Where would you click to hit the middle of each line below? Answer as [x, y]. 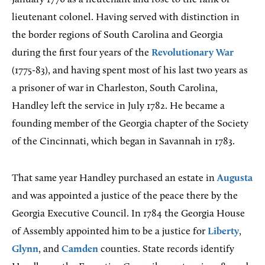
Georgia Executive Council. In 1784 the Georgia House [128, 214]
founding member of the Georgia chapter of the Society [130, 124]
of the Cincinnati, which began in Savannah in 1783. [123, 141]
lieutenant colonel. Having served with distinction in [126, 17]
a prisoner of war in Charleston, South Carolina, [115, 88]
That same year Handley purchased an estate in [114, 178]
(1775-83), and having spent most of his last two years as [130, 70]
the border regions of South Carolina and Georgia [117, 35]
